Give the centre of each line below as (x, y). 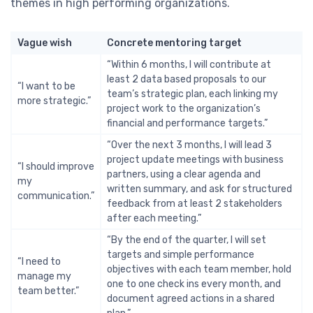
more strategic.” (54, 101)
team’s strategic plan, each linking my (192, 94)
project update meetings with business (195, 160)
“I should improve (56, 167)
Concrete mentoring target (174, 43)
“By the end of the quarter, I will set (187, 240)
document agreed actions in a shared (191, 299)
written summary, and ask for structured (199, 189)
